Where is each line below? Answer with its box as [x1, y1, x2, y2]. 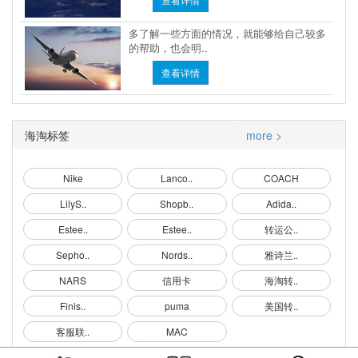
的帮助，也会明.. [129, 40, 209, 56]
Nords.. [161, 248, 193, 262]
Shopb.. [160, 197, 194, 211]
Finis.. [60, 299, 86, 313]
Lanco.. [161, 171, 193, 185]
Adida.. [265, 197, 296, 211]
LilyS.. [59, 197, 86, 211]
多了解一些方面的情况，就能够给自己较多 [129, 26, 327, 42]
